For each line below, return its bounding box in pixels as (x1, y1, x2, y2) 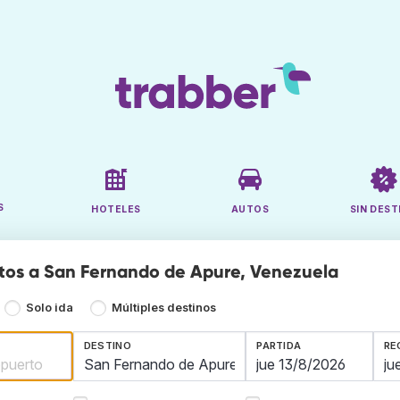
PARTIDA (256, 339, 302, 353)
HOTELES (91, 204, 141, 216)
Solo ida (26, 301, 74, 315)
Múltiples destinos (111, 301, 216, 315)
